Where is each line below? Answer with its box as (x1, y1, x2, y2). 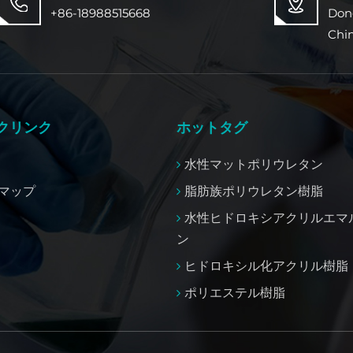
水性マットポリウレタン (184, 156, 323, 172)
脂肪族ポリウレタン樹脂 (184, 183, 323, 199)
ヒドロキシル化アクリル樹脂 (184, 258, 348, 273)
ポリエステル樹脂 (184, 284, 285, 300)
